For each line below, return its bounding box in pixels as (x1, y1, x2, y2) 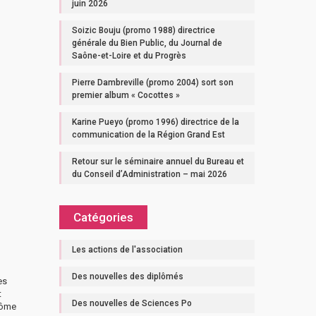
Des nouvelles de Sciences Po (71, 298, 192, 308)
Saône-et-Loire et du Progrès (71, 51, 186, 61)
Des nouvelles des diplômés (71, 272, 183, 281)
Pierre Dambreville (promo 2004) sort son (71, 78, 233, 87)
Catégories (73, 210, 133, 224)
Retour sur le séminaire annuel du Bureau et (71, 157, 244, 166)
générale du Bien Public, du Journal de (71, 38, 222, 48)
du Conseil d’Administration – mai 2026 (71, 169, 227, 179)
